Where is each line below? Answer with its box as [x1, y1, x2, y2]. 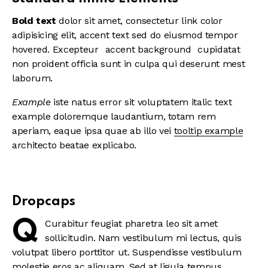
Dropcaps [12, 195, 75, 209]
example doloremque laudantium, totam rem [12, 111, 216, 123]
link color [181, 15, 223, 27]
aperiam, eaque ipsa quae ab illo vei [12, 125, 174, 137]
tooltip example [173, 125, 243, 137]
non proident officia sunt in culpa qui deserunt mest [12, 58, 245, 70]
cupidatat [194, 44, 240, 56]
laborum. [12, 72, 53, 84]
